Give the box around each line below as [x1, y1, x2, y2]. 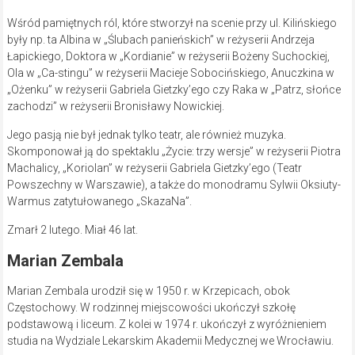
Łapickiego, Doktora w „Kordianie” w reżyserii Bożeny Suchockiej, [6, 50, 330, 63]
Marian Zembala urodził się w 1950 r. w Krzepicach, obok [6, 284, 290, 298]
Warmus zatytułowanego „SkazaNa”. [6, 195, 192, 208]
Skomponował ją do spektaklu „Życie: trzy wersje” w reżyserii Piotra [6, 145, 341, 158]
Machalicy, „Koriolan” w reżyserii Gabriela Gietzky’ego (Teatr [6, 162, 302, 175]
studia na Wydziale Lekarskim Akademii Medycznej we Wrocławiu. [6, 334, 334, 348]
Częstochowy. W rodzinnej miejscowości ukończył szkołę [6, 301, 296, 315]
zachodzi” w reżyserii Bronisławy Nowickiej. [6, 100, 224, 113]
